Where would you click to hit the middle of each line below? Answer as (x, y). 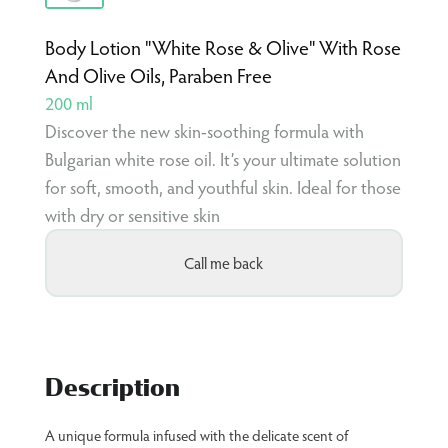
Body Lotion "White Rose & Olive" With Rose (222, 47)
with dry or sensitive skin (132, 215)
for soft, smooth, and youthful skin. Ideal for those (222, 187)
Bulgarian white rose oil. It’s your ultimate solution (222, 159)
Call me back (224, 263)
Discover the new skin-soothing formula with (204, 131)
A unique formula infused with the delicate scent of (196, 435)
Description (112, 388)
